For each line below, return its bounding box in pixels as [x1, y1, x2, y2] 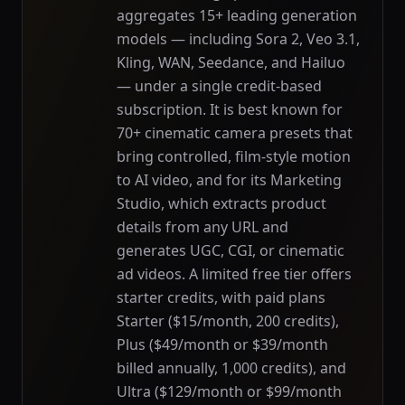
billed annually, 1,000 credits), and [117, 358, 346, 378]
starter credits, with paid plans [117, 287, 325, 307]
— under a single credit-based [117, 76, 322, 96]
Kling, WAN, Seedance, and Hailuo [117, 52, 345, 72]
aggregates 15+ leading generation [117, 5, 357, 25]
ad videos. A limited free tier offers [117, 264, 352, 284]
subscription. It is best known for [117, 99, 343, 119]
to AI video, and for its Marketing [117, 170, 342, 190]
